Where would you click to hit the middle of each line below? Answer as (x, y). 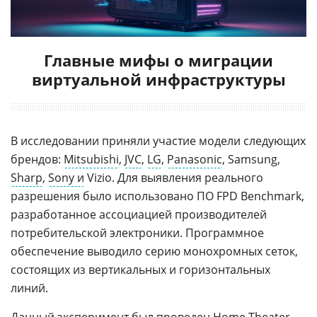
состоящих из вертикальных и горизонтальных (140, 269)
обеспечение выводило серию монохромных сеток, (154, 251)
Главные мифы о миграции (158, 60)
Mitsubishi (91, 159)
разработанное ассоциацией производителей (139, 214)
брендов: (37, 159)
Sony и (66, 177)
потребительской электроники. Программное (137, 232)
